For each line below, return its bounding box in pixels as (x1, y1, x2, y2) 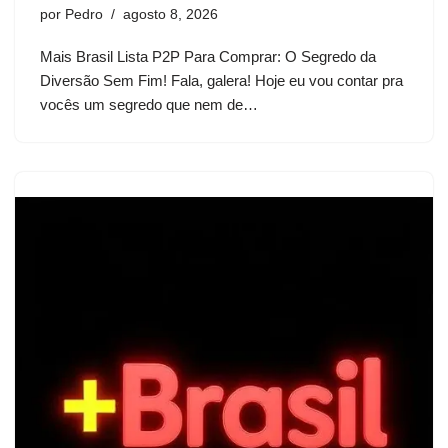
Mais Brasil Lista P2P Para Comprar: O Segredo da (40, 48, 376, 65)
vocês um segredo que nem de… (40, 96, 262, 113)
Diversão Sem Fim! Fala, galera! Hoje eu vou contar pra (40, 72, 403, 89)
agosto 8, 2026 (123, 7, 218, 22)
